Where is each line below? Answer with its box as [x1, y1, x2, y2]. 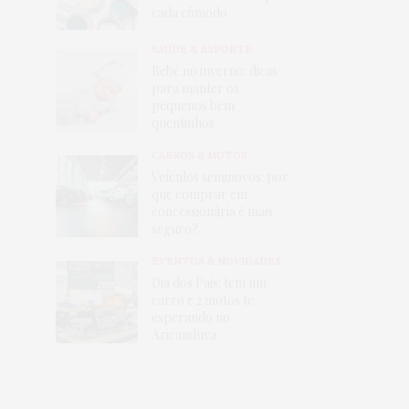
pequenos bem [152, 96, 235, 114]
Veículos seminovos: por [152, 167, 288, 185]
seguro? [152, 219, 198, 237]
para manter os [152, 79, 239, 97]
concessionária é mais [152, 202, 273, 220]
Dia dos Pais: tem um [152, 273, 267, 291]
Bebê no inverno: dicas [152, 61, 278, 79]
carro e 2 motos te [152, 290, 254, 309]
